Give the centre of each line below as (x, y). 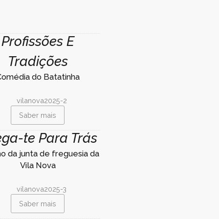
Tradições (38, 61)
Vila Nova (38, 165)
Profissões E (38, 41)
